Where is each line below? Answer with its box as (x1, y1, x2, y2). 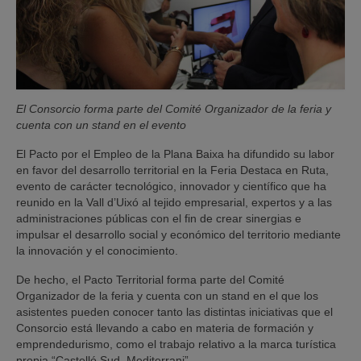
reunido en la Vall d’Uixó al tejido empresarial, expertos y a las (16, 196, 332, 210)
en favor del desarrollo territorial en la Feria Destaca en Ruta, (16, 164, 329, 177)
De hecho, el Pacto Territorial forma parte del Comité (16, 273, 284, 287)
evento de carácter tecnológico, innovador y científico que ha (16, 180, 326, 193)
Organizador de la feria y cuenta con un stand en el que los (16, 289, 318, 303)
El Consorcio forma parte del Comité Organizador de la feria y (16, 102, 331, 116)
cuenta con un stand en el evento (16, 118, 196, 132)
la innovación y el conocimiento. (16, 244, 188, 258)
